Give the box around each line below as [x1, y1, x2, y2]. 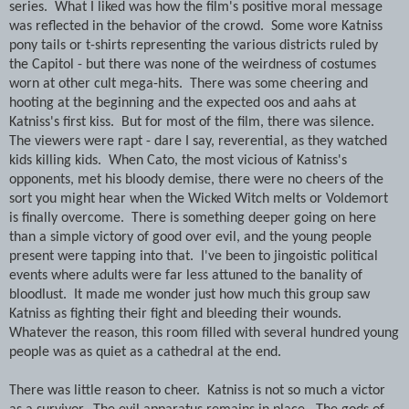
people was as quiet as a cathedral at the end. [9, 344, 285, 360]
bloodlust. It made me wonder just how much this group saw [9, 287, 370, 302]
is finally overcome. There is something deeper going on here [9, 210, 376, 225]
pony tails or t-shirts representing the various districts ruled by [9, 37, 378, 53]
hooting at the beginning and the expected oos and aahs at [9, 95, 356, 110]
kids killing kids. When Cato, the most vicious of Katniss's [9, 152, 347, 168]
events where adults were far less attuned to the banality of [9, 267, 362, 283]
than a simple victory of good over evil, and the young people [9, 229, 372, 245]
